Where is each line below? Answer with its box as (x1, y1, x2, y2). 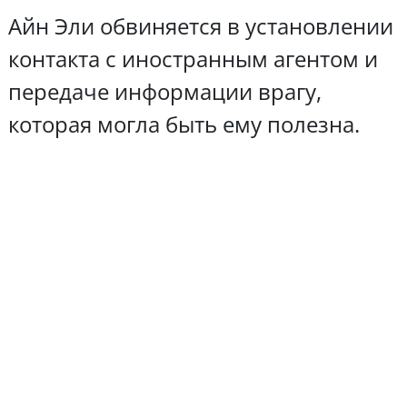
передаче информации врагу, (7, 75, 322, 106)
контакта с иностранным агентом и (7, 43, 378, 74)
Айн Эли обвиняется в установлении (7, 10, 393, 41)
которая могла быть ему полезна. (7, 108, 360, 139)
